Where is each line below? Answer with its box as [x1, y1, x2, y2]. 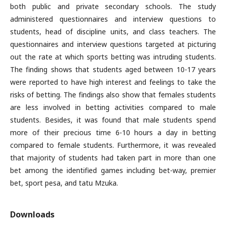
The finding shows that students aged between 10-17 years [10, 65, 216, 74]
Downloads [10, 209, 54, 220]
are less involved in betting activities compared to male [10, 102, 216, 112]
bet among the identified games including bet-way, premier [10, 165, 216, 175]
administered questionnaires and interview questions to [10, 14, 216, 24]
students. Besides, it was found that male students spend [10, 115, 216, 125]
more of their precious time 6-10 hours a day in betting [10, 128, 216, 137]
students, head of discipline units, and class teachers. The [10, 27, 216, 36]
